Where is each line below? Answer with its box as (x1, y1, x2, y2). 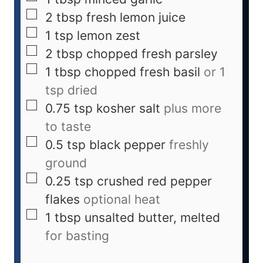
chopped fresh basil (85, 65, 200, 80)
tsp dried (45, 83, 97, 98)
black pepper (89, 137, 166, 153)
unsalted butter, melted (85, 210, 220, 225)
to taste (45, 119, 91, 134)
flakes (45, 192, 80, 207)
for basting (45, 228, 109, 244)
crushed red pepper (97, 174, 212, 189)
